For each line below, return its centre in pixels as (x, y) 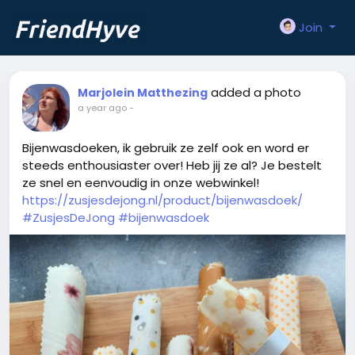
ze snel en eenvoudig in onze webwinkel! (141, 183)
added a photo (256, 92)
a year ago (102, 108)
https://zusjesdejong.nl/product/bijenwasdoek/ (162, 200)
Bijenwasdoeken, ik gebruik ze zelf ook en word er (166, 148)
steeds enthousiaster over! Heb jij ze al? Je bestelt (172, 165)
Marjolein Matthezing (143, 93)
